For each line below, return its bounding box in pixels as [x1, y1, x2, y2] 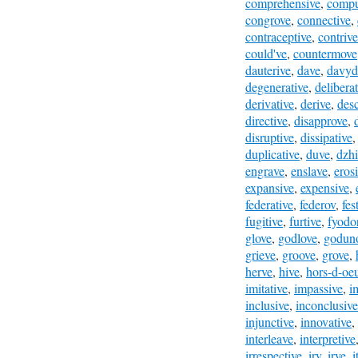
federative [245, 196, 293, 213]
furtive [289, 213, 321, 229]
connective [297, 11, 351, 28]
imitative [245, 280, 288, 296]
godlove [278, 229, 317, 246]
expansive [245, 179, 294, 196]
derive [300, 95, 331, 112]
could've [245, 45, 287, 62]
